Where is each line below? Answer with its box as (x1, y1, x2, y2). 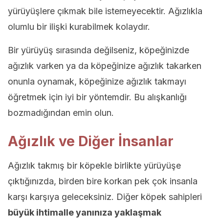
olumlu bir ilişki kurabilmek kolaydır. (8, 22, 150, 32)
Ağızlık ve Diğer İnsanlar (8, 133, 174, 150)
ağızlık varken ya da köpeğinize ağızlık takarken (8, 61, 201, 71)
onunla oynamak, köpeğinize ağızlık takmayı (8, 76, 186, 87)
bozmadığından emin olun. (8, 108, 114, 118)
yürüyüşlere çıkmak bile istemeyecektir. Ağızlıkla (8, 6, 202, 16)
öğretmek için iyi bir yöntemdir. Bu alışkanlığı (8, 92, 187, 102)
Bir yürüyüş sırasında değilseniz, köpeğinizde (8, 45, 189, 55)
